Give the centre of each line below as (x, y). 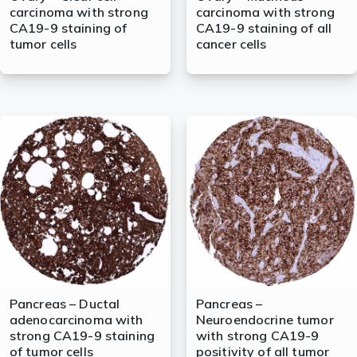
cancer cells (231, 44)
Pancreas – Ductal (65, 304)
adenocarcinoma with (76, 320)
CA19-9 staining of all (264, 28)
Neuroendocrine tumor (265, 320)
